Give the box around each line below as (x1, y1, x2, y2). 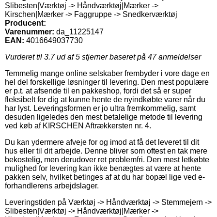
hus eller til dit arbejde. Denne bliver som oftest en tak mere (5, 146, 207, 155)
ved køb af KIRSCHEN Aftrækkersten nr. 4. (5, 121, 151, 130)
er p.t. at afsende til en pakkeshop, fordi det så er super (5, 86, 191, 95)
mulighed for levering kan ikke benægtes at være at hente (5, 164, 201, 172)
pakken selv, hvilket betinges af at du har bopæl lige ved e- (5, 172, 205, 181)
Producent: (5, 18, 46, 27)
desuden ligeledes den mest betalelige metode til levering (5, 112, 202, 121)
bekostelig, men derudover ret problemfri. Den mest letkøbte (5, 155, 209, 164)
